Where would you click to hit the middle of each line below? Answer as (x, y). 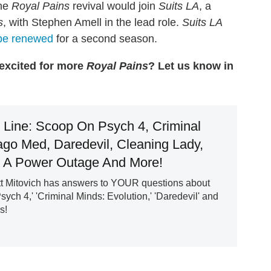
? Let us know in (191, 66)
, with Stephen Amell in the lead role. (93, 23)
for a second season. (105, 39)
